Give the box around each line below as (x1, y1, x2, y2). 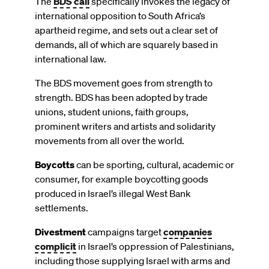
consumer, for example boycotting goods (35, 172, 208, 185)
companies (163, 225, 212, 238)
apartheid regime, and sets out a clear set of (35, 23, 218, 36)
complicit (35, 240, 76, 252)
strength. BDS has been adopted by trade (35, 91, 208, 103)
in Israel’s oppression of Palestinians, (76, 240, 234, 252)
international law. (35, 52, 106, 65)
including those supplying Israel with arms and (35, 254, 230, 267)
